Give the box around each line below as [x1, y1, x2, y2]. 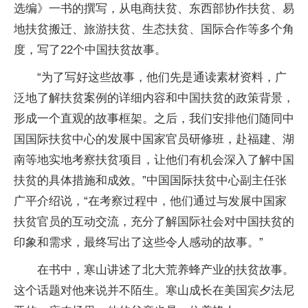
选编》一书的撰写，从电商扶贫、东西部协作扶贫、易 [14, 2, 294, 16]
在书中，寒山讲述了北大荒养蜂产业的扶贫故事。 [37, 263, 294, 277]
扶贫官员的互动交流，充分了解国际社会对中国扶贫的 [14, 215, 294, 229]
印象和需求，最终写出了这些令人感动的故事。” [14, 236, 263, 250]
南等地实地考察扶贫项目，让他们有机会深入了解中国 [14, 153, 294, 167]
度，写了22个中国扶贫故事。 [14, 43, 166, 57]
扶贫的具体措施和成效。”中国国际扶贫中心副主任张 [14, 174, 287, 188]
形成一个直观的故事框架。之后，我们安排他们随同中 [14, 112, 294, 126]
